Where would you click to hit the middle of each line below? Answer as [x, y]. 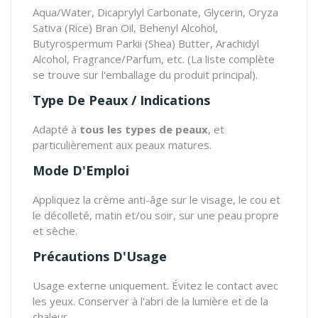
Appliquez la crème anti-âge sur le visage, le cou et [157, 199]
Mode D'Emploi [81, 170]
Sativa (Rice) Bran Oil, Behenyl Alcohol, [125, 27]
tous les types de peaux [144, 129]
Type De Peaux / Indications [121, 100]
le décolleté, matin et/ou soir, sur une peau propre [156, 215]
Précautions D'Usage [100, 256]
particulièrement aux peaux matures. [122, 144]
